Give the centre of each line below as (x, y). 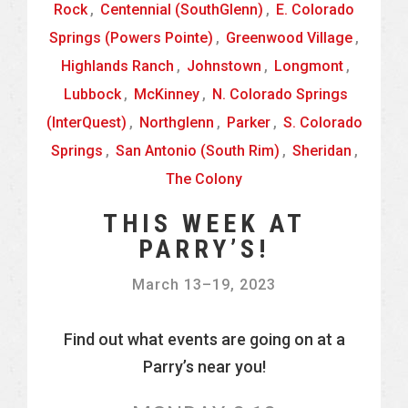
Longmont (309, 66)
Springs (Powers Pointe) (131, 38)
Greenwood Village (289, 38)
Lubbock (92, 94)
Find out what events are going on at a (204, 339)
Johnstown (224, 66)
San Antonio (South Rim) (197, 151)
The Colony (204, 179)
